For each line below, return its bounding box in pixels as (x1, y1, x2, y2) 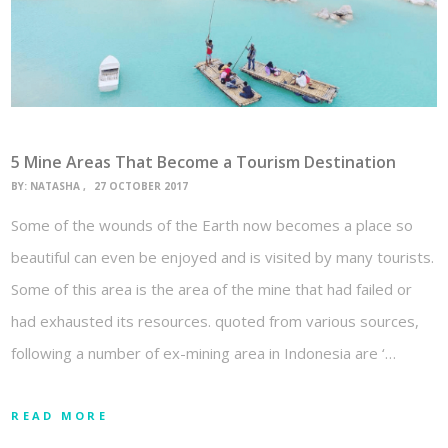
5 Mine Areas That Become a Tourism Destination (11, 151, 397, 174)
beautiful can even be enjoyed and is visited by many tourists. (11, 246, 435, 267)
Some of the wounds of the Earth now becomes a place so (11, 214, 414, 235)
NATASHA (30, 178, 81, 193)
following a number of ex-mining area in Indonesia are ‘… (11, 342, 397, 363)
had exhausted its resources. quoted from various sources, (11, 310, 420, 331)
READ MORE (11, 407, 108, 423)
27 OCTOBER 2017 (94, 178, 189, 193)
